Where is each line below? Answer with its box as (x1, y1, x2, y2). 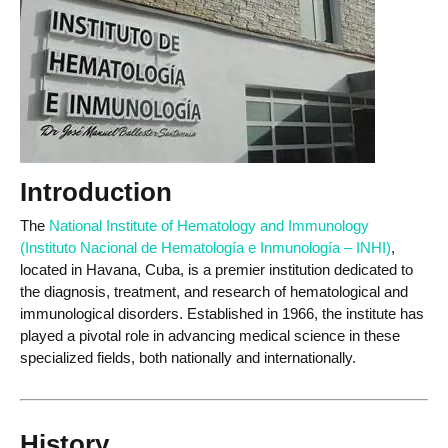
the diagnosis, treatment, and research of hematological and (20, 283, 408, 301)
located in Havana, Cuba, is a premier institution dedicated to (20, 261, 413, 279)
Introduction (20, 176, 172, 207)
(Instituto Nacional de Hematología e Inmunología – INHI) (20, 239, 391, 257)
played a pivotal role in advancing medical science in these (20, 327, 400, 345)
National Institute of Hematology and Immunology (49, 217, 369, 235)
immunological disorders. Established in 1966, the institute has (20, 305, 424, 323)
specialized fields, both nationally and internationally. (20, 349, 356, 367)
